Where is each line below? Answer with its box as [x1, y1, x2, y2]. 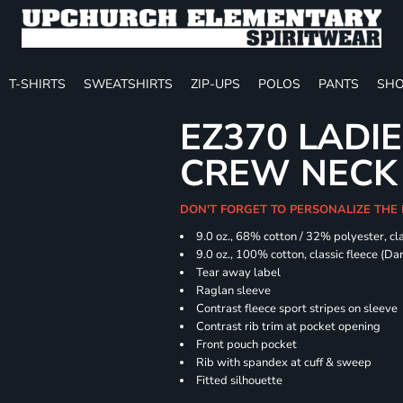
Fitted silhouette [196, 372, 283, 389]
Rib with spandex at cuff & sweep [196, 354, 372, 371]
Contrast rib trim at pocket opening [196, 318, 381, 335]
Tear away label [196, 264, 282, 281]
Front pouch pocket [196, 336, 298, 353]
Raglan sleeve [196, 282, 272, 299]
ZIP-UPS [191, 75, 240, 93]
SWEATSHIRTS [84, 75, 173, 93]
